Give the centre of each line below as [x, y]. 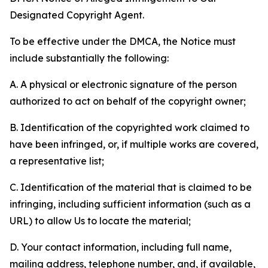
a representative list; [57, 161]
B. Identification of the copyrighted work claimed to [130, 127]
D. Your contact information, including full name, [121, 247]
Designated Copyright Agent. [77, 15]
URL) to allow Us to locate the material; [100, 221]
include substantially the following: [89, 58]
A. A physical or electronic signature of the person [123, 84]
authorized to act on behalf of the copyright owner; [128, 101]
